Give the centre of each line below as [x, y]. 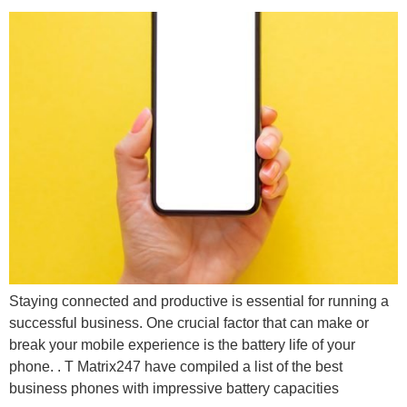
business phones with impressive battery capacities [174, 389]
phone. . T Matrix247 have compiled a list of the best [176, 367]
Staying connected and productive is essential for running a [199, 302]
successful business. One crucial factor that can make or [189, 323]
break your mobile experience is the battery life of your [182, 345]
